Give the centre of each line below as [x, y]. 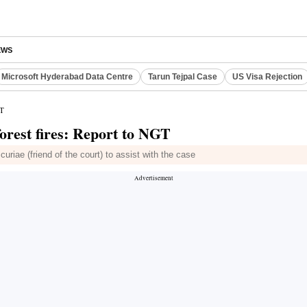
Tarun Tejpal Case [183, 77]
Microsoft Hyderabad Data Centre [67, 77]
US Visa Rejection [267, 77]
